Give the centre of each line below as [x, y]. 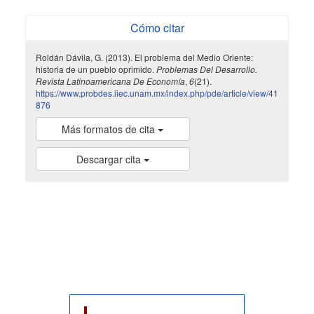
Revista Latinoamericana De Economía [110, 81]
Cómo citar [157, 28]
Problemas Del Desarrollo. [206, 69]
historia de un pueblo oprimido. [96, 69]
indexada [122, 238]
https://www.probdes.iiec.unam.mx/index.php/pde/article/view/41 [157, 93]
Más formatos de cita [110, 129]
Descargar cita [110, 159]
